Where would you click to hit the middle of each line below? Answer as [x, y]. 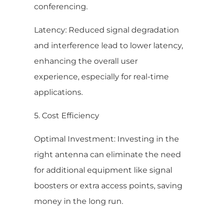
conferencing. [61, 6]
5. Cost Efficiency [67, 115]
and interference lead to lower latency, [109, 45]
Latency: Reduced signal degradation [107, 30]
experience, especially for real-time [101, 76]
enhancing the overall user [86, 61]
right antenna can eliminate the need [108, 154]
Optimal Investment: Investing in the [107, 139]
